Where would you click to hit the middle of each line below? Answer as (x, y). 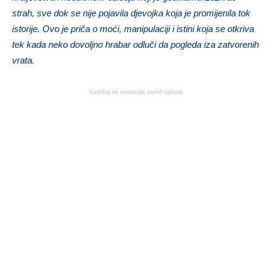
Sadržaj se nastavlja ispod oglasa (135, 91)
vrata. (23, 60)
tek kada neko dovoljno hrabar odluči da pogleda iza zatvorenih (135, 44)
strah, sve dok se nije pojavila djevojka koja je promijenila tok (131, 13)
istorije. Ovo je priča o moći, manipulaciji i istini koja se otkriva (133, 28)
